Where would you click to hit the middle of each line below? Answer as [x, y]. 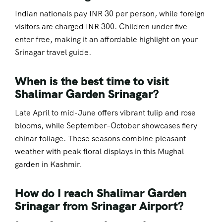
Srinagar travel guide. [53, 53]
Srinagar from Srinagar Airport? [99, 206]
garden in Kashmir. [48, 165]
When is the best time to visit [92, 81]
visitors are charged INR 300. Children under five [101, 27]
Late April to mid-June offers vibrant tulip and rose [105, 113]
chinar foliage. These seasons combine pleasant [100, 139]
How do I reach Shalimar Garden [101, 193]
